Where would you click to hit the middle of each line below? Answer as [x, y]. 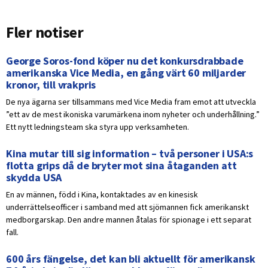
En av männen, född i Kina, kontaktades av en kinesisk [102, 195]
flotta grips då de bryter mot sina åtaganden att [121, 166]
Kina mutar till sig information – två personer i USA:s [130, 154]
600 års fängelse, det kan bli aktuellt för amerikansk [131, 259]
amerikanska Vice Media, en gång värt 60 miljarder [126, 73]
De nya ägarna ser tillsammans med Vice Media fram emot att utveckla [131, 102]
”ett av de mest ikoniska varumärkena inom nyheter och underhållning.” [133, 115]
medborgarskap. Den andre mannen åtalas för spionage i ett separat [129, 220]
